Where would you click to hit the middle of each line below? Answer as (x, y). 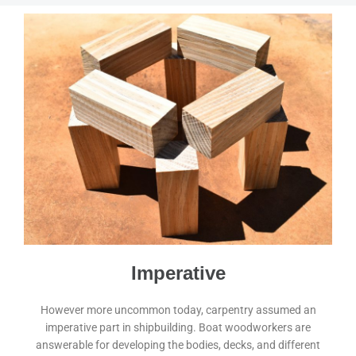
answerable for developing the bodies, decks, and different (178, 345)
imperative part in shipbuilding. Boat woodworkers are (178, 328)
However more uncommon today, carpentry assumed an (178, 310)
